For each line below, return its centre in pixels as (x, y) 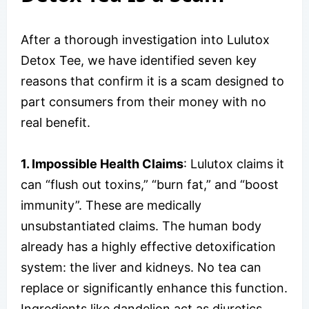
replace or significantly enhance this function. (154, 288)
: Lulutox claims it (234, 163)
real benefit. (56, 122)
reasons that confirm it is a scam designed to (152, 81)
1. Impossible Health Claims (102, 163)
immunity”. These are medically (111, 205)
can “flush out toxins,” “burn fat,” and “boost (150, 184)
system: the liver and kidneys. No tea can (141, 267)
